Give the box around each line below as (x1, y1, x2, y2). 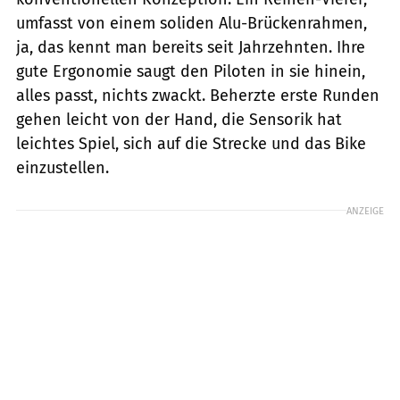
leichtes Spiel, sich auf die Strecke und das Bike (16, 133, 366, 154)
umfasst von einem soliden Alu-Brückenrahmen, (16, 12, 367, 33)
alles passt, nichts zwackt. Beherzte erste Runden (16, 85, 379, 105)
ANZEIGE (346, 204, 384, 217)
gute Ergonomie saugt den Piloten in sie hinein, (16, 61, 365, 81)
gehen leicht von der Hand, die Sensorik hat (16, 109, 342, 129)
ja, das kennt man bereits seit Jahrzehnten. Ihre (16, 37, 365, 57)
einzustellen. (16, 157, 109, 178)
